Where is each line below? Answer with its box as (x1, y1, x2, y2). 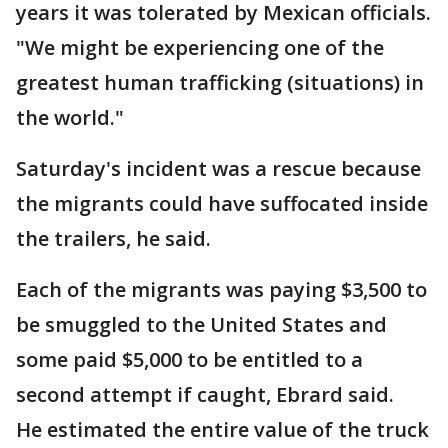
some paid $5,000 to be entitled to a (16, 346, 363, 373)
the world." (16, 104, 124, 131)
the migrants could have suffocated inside (16, 190, 428, 217)
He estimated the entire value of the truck (16, 416, 429, 443)
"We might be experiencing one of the (16, 34, 384, 61)
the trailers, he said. (16, 225, 211, 252)
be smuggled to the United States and (16, 311, 387, 338)
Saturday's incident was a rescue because (16, 155, 421, 182)
